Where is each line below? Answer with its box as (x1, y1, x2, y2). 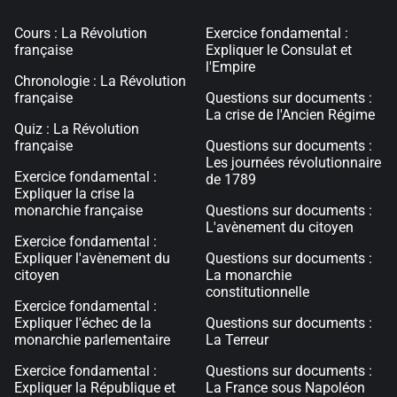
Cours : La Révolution (14, 25, 147, 43)
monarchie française (14, 202, 143, 220)
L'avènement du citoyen (206, 219, 354, 237)
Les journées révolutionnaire (206, 154, 381, 172)
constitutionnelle (206, 284, 309, 301)
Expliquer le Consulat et (206, 42, 352, 59)
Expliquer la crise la (14, 185, 135, 203)
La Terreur (206, 331, 269, 349)
